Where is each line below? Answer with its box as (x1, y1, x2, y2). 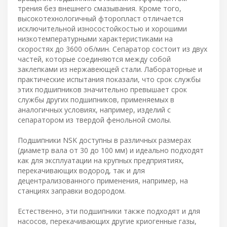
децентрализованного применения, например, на (18, 175, 188, 185)
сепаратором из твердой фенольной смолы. (18, 115, 171, 125)
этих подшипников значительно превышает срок (18, 84, 187, 94)
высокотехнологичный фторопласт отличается (18, 13, 183, 23)
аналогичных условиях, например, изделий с (18, 104, 171, 115)
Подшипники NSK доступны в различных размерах (18, 135, 191, 145)
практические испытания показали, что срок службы (18, 74, 201, 84)
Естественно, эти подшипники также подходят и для (18, 206, 200, 216)
